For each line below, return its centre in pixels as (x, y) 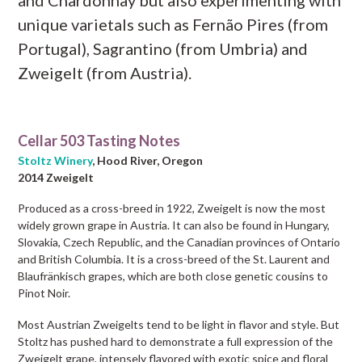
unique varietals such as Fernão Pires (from (173, 24)
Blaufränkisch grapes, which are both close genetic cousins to (173, 276)
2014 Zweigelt (56, 177)
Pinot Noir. (44, 293)
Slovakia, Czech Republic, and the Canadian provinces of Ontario (179, 242)
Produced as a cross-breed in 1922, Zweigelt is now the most (172, 208)
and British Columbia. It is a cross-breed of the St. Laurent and (174, 259)
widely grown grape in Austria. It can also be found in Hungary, (174, 225)
